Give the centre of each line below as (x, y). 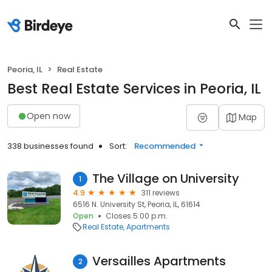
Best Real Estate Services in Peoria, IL (134, 89)
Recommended (165, 146)
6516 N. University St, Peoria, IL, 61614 (137, 204)
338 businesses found (50, 146)
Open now (49, 116)
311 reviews (161, 193)
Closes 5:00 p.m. (137, 216)
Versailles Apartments (159, 261)
